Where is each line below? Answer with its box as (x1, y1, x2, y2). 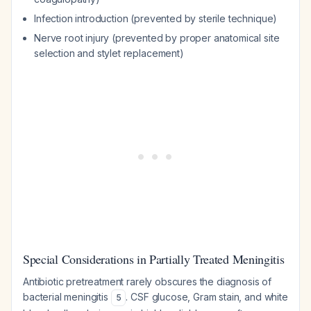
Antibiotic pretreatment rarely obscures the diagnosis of (23, 276, 272, 287)
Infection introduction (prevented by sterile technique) (34, 12, 278, 24)
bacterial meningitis (23, 291, 111, 303)
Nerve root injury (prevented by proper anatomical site (34, 32, 280, 44)
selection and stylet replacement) (34, 47, 184, 59)
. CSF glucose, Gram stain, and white (126, 291, 288, 303)
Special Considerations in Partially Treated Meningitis (23, 251, 285, 267)
